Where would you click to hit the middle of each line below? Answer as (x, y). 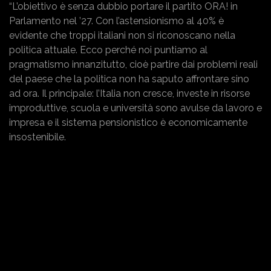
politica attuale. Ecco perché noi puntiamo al (108, 50)
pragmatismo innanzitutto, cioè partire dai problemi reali (133, 64)
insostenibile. (38, 137)
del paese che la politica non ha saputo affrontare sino (129, 79)
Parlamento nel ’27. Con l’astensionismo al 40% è (116, 21)
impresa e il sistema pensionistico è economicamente (128, 122)
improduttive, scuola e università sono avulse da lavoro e (135, 108)
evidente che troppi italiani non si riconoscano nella (122, 35)
